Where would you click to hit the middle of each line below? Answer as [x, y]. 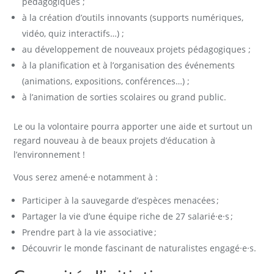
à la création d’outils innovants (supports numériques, [133, 17]
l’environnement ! [50, 154]
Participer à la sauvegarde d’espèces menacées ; [121, 200]
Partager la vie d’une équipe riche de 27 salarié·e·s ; [128, 216]
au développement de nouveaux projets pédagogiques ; [137, 49]
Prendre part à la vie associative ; [90, 232]
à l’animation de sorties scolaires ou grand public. [124, 97]
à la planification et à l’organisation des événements [129, 65]
